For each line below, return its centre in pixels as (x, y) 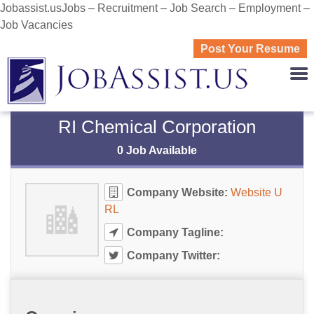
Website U (256, 192)
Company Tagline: (173, 232)
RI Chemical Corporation (157, 127)
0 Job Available (157, 150)
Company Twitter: (172, 255)
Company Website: (177, 192)
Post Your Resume (250, 49)
